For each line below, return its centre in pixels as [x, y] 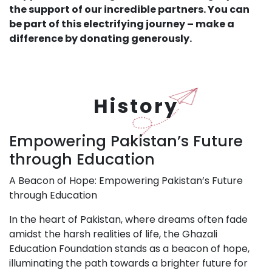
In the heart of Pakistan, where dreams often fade [128, 219]
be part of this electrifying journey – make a [122, 24]
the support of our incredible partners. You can [129, 9]
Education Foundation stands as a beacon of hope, [129, 248]
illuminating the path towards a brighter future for [128, 263]
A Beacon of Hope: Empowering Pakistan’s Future [126, 180]
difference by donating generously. [100, 38]
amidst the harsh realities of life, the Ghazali [113, 234]
